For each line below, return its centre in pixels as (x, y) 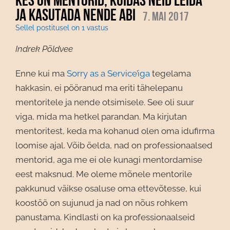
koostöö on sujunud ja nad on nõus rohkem (102, 203)
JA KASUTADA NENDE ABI (75, 15)
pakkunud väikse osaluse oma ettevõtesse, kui (108, 188)
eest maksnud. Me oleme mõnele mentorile (104, 174)
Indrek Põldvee (44, 49)
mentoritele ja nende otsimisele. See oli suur (105, 102)
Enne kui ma (41, 73)
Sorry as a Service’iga (108, 73)
